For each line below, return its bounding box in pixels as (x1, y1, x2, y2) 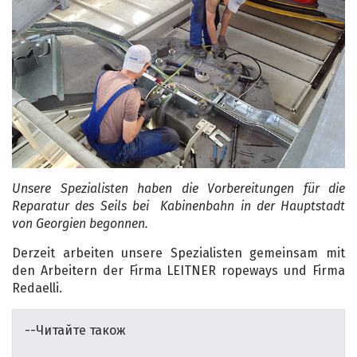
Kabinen (160, 198, 206, 214)
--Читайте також (25, 322, 126, 338)
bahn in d (206, 198, 264, 214)
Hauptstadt (274, 198, 345, 214)
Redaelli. (12, 280, 62, 296)
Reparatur (12, 198, 76, 214)
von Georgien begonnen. (12, 215, 148, 231)
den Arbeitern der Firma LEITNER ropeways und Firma (12, 262, 345, 278)
